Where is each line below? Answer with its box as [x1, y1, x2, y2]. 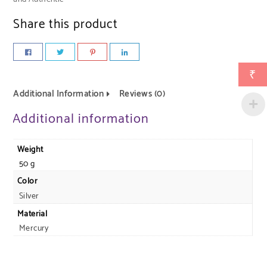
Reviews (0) [119, 86, 166, 102]
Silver [18, 189, 39, 203]
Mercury [18, 222, 49, 236]
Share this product [13, 14, 119, 35]
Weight [17, 142, 44, 157]
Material [17, 207, 48, 221]
